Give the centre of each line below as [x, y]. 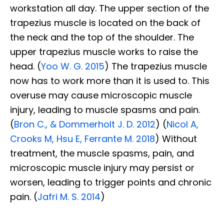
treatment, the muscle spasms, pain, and [102, 153]
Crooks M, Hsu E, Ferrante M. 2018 [82, 138]
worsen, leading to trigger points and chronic [111, 182]
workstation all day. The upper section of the [109, 8]
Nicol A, [182, 124]
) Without [176, 138]
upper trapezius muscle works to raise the [104, 51]
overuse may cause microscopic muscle [101, 95]
